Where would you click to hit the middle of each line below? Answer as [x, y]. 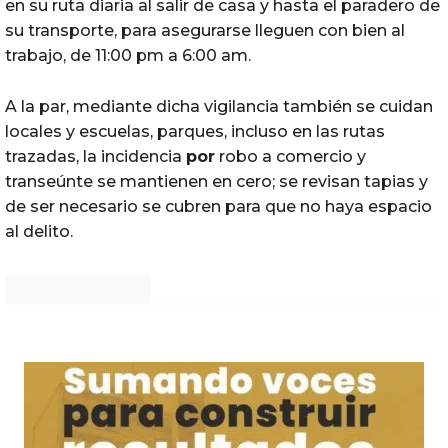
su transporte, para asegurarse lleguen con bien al [205, 30]
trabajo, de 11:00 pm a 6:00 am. [128, 55]
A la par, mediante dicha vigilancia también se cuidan [219, 106]
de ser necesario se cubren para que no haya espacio [218, 206]
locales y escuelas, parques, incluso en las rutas [195, 131]
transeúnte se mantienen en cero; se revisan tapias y [216, 181]
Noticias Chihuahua [77, 290]
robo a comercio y [290, 156]
